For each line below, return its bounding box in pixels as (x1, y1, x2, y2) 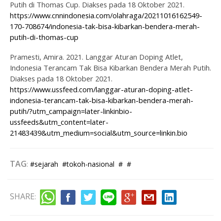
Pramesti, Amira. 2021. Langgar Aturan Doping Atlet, (10, 51, 183, 62)
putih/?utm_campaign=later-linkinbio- (10, 106, 132, 116)
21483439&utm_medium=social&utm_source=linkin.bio (10, 127, 187, 138)
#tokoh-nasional (62, 159, 114, 169)
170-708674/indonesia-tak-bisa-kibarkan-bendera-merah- (10, 21, 200, 31)
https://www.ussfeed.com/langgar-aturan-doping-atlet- (10, 84, 193, 94)
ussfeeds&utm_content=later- (10, 116, 109, 127)
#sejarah (30, 159, 58, 169)
